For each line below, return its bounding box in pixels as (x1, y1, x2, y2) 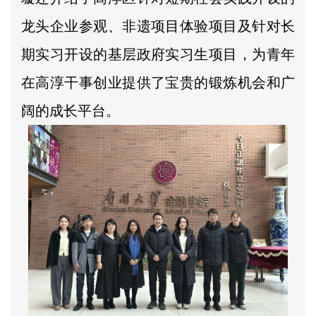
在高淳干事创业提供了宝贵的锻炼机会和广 (21, 75, 295, 91)
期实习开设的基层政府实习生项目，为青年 (21, 47, 295, 63)
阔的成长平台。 (21, 103, 120, 119)
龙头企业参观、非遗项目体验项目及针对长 (21, 18, 295, 35)
